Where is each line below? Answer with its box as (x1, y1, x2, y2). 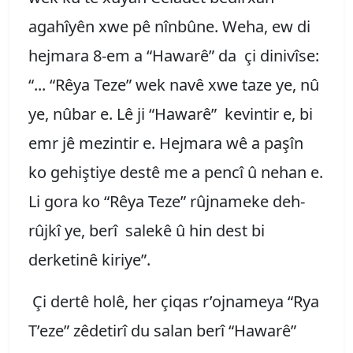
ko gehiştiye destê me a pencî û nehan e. (28, 161, 323, 183)
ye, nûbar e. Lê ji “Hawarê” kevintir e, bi (28, 102, 313, 124)
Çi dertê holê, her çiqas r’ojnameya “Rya (28, 290, 319, 312)
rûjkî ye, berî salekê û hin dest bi (28, 219, 265, 241)
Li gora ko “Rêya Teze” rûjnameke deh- (28, 190, 305, 212)
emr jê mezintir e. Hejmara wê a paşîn (28, 132, 303, 154)
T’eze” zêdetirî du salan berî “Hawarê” (28, 319, 296, 341)
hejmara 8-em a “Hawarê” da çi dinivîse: (28, 44, 319, 66)
